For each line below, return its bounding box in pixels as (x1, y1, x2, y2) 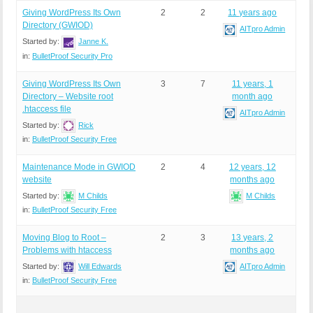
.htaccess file (22, 103, 71, 114)
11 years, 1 (231, 78, 273, 89)
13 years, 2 (231, 232, 274, 242)
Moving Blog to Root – (22, 232, 106, 242)
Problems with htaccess (22, 245, 112, 255)
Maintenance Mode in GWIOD (22, 161, 136, 172)
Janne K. (78, 37, 108, 46)
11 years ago (228, 8, 277, 18)
